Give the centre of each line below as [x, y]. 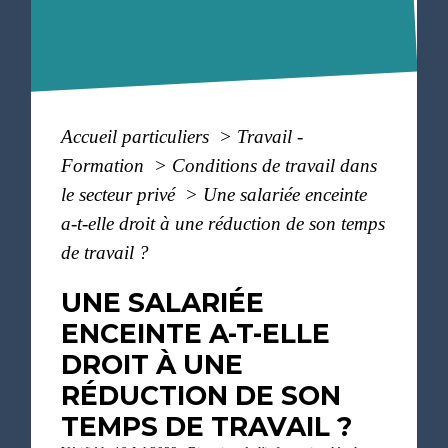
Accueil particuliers [138, 136]
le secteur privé [121, 194]
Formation [105, 165]
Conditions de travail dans [275, 165]
